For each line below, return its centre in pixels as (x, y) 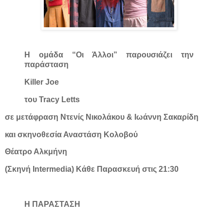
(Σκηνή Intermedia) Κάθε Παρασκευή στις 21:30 (92, 169)
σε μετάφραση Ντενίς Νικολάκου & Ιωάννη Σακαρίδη (102, 117)
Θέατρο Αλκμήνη (36, 152)
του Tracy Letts (52, 99)
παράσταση (46, 65)
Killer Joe (42, 82)
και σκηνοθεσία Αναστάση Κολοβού (71, 134)
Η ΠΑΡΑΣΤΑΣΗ (52, 204)
